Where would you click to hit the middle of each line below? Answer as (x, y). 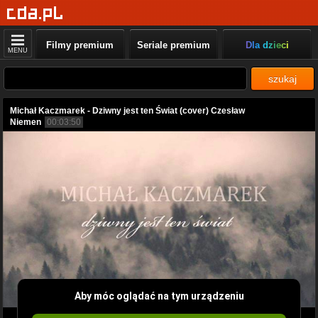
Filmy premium (80, 45)
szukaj (283, 79)
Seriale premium (173, 45)
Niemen (26, 122)
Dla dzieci (267, 45)
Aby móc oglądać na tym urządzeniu (159, 296)
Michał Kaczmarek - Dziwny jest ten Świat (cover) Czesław (127, 111)
